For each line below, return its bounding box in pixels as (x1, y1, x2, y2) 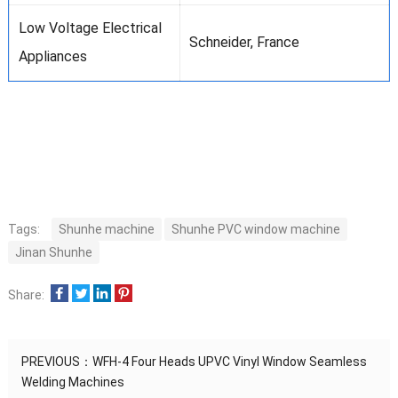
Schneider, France (188, 34, 299, 52)
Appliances (18, 48, 87, 66)
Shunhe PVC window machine (171, 222, 340, 237)
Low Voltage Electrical (18, 20, 162, 37)
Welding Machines (20, 375, 124, 390)
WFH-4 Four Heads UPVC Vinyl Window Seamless (92, 354, 367, 370)
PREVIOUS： (20, 354, 92, 370)
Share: (7, 288, 44, 303)
